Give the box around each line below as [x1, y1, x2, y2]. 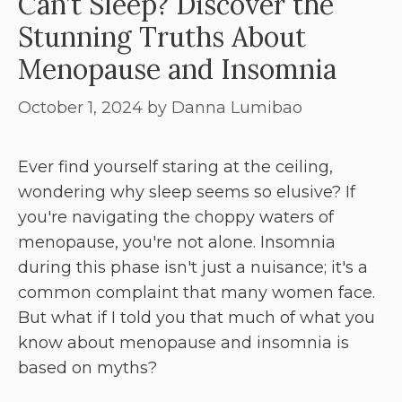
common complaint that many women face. [18, 283, 375, 303]
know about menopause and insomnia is [18, 333, 349, 354]
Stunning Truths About [18, 20, 306, 55]
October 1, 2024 [18, 98, 143, 118]
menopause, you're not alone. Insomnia [18, 232, 336, 253]
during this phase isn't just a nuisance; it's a [18, 258, 368, 278]
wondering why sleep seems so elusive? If [18, 182, 355, 203]
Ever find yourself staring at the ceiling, [18, 157, 333, 178]
